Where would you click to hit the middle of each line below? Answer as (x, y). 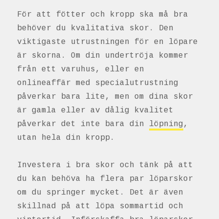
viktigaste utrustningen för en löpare (108, 42)
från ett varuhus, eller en (81, 70)
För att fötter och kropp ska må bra (103, 15)
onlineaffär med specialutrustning (98, 83)
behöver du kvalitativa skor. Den (95, 29)
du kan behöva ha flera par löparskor (105, 179)
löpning (166, 124)
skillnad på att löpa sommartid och (100, 207)
